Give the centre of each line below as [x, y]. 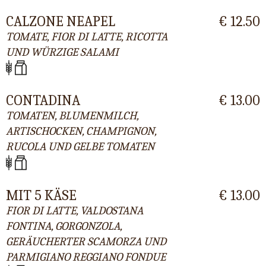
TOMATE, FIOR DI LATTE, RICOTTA [87, 37]
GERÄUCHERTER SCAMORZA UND [86, 241]
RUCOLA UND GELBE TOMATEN [80, 147]
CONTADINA [43, 101]
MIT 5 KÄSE [41, 195]
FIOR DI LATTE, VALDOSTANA [75, 210]
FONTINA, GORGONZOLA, [64, 226]
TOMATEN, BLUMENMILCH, [72, 116]
